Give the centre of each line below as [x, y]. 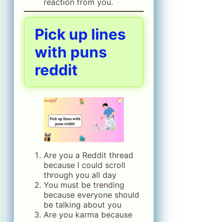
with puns [71, 52]
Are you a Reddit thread [88, 155]
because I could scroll [84, 165]
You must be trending [84, 185]
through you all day [80, 175]
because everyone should [91, 195]
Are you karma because [88, 215]
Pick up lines [80, 34]
